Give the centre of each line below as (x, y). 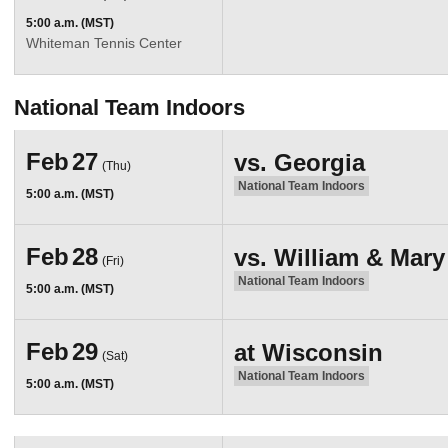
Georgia (319, 163)
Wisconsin (322, 352)
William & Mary (359, 257)
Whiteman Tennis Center (103, 42)
